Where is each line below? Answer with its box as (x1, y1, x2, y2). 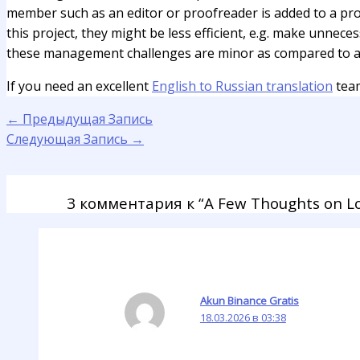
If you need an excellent (6, 77, 152, 95)
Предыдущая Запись (19, 110, 153, 128)
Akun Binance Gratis (199, 293, 299, 309)
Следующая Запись (6, 130, 131, 148)
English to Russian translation (152, 77, 333, 95)
